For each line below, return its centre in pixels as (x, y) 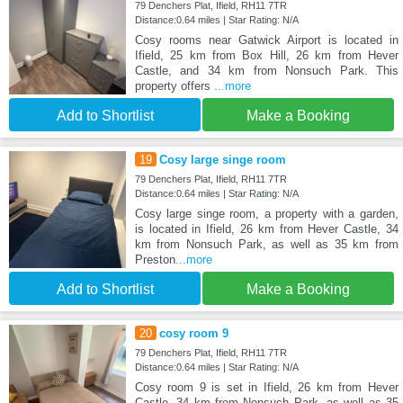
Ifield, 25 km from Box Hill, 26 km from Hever (266, 56)
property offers (174, 86)
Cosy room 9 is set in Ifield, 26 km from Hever (266, 388)
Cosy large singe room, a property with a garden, (266, 214)
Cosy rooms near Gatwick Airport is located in (266, 40)
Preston (155, 260)
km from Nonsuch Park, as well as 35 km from (266, 245)
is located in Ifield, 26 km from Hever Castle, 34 (266, 229)
